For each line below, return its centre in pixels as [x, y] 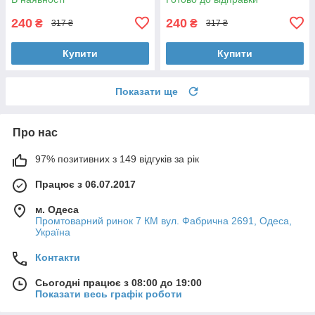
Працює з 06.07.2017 [85, 184]
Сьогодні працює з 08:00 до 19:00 [118, 282]
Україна [53, 232]
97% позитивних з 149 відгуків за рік [117, 159]
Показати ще [147, 91]
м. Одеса [57, 209]
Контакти [58, 257]
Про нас [35, 132]
